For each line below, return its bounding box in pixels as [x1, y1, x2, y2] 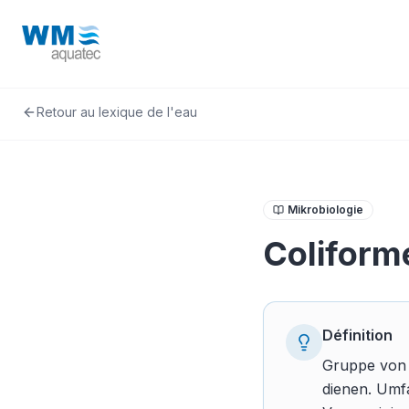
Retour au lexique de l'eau [37, 104, 197, 120]
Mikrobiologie [288, 203, 363, 216]
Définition [322, 326, 393, 344]
